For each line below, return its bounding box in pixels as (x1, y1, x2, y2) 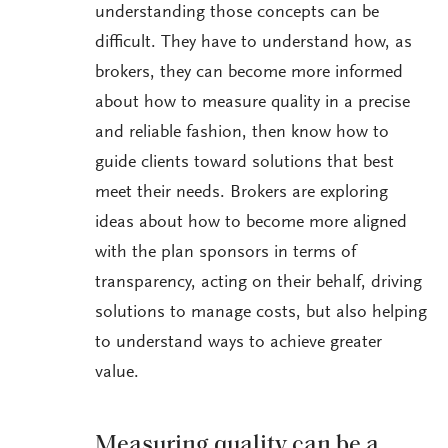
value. (95, 364, 139, 383)
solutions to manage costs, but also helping (95, 304, 427, 323)
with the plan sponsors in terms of (95, 244, 356, 263)
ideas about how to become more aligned (95, 214, 407, 233)
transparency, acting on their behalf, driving (95, 274, 422, 293)
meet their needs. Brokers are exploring (95, 184, 388, 203)
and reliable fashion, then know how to (95, 124, 389, 143)
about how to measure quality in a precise (95, 94, 410, 113)
